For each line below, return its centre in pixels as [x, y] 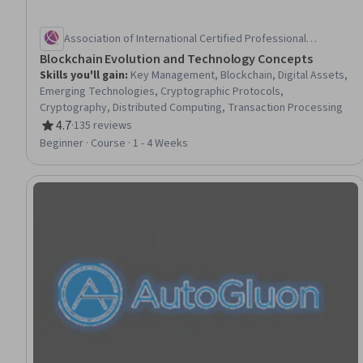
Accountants [94, 56]
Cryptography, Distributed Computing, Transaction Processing [191, 108]
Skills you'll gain [82, 76]
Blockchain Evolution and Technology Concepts [176, 60]
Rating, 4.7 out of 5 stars [106, 134]
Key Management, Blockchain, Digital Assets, [239, 76]
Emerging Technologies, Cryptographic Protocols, [162, 92]
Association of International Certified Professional [185, 39]
